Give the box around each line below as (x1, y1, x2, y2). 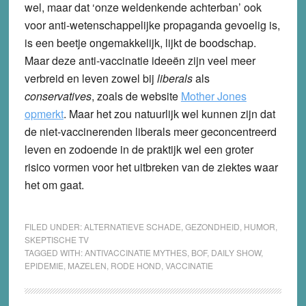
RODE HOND (110, 259, 161, 271)
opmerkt (24, 105, 64, 122)
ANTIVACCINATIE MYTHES (84, 246, 187, 258)
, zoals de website (91, 87, 181, 104)
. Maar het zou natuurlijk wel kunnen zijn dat (63, 105, 275, 122)
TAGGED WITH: (24, 246, 85, 258)
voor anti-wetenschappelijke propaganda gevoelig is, (24, 16, 280, 33)
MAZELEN (67, 259, 107, 271)
